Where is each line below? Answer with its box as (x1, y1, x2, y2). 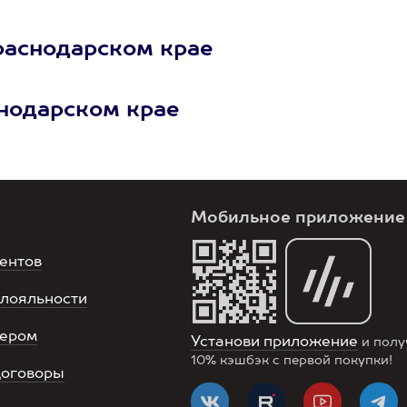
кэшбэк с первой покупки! (216, 354, 392, 367)
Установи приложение (191, 335, 358, 350)
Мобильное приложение (191, 210, 405, 226)
